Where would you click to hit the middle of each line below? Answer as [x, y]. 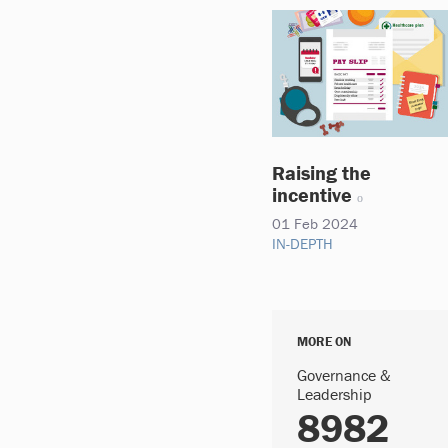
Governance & [344, 375]
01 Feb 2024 [315, 223]
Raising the [321, 172]
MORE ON [324, 341]
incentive [312, 194]
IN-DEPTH [302, 243]
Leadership [334, 394]
